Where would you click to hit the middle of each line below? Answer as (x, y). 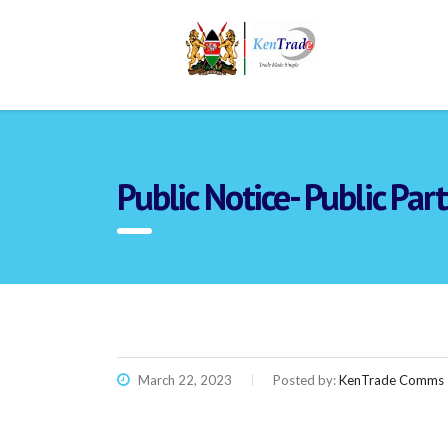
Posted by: (306, 380)
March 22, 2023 (183, 380)
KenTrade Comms (391, 380)
